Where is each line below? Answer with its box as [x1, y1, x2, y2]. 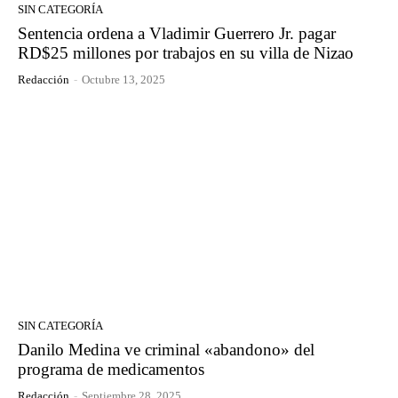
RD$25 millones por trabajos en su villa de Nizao [18, 44, 354, 63]
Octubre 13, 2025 [82, 73, 165, 87]
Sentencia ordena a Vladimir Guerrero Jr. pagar [18, 24, 336, 44]
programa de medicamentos [18, 359, 204, 378]
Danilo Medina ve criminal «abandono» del [18, 339, 314, 359]
